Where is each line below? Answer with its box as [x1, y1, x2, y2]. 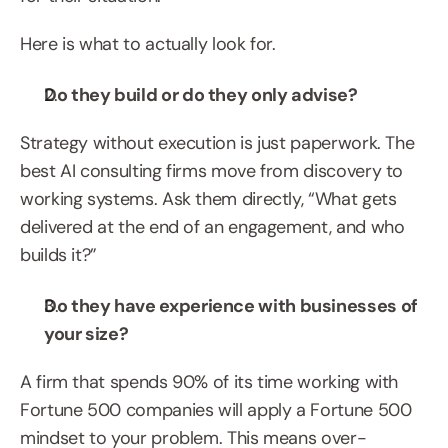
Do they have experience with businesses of [44, 294, 418, 318]
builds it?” [20, 243, 98, 267]
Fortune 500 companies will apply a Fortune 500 [20, 398, 412, 422]
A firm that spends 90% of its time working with [20, 370, 399, 394]
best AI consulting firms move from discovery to [20, 159, 404, 183]
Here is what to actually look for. [20, 32, 276, 56]
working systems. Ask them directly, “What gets [20, 187, 397, 211]
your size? [44, 322, 129, 346]
